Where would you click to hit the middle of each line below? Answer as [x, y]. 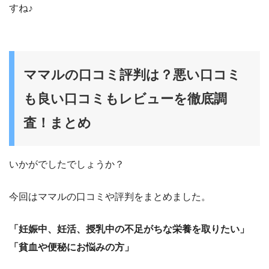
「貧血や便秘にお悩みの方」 [71, 247]
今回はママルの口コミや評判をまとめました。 [110, 196]
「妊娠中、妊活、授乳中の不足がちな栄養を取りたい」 [129, 229]
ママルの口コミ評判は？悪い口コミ [132, 75]
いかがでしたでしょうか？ [67, 164]
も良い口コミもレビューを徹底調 [125, 99]
